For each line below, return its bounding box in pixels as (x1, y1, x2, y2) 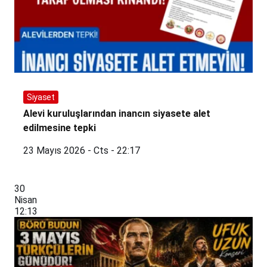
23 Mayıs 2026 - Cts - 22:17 (23, 145, 140, 157)
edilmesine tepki (23, 122, 96, 134)
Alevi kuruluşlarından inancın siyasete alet (23, 108, 210, 120)
